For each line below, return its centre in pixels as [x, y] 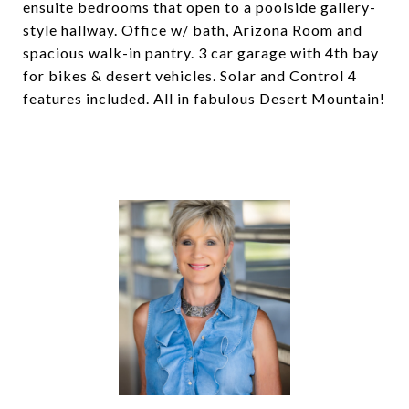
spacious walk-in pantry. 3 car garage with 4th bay [201, 52]
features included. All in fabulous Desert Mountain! [204, 98]
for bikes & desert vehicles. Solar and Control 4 [190, 75]
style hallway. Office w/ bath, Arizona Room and [193, 30]
